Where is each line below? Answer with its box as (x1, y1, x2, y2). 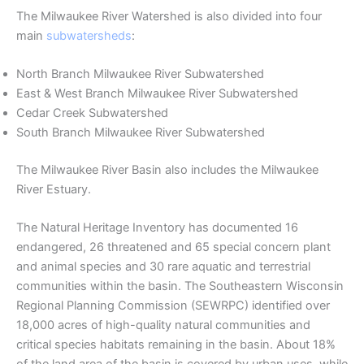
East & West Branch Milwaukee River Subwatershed (16, 86, 298, 102)
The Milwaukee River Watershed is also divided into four (16, 8, 322, 24)
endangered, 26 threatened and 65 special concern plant (16, 240, 331, 255)
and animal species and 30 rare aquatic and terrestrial (16, 259, 310, 275)
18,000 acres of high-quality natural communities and (16, 318, 310, 333)
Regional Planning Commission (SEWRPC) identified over (16, 298, 330, 314)
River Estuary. (16, 182, 91, 197)
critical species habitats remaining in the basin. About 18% (16, 337, 336, 353)
